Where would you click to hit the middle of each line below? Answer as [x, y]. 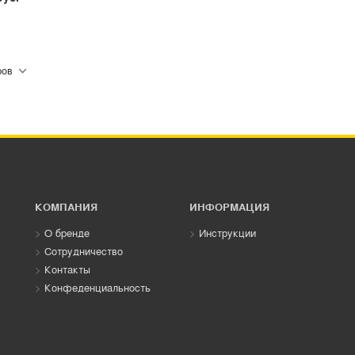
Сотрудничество [84, 251]
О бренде [67, 233]
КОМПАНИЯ [66, 207]
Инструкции [227, 233]
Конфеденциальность [97, 288]
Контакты [67, 269]
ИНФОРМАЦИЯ [229, 207]
